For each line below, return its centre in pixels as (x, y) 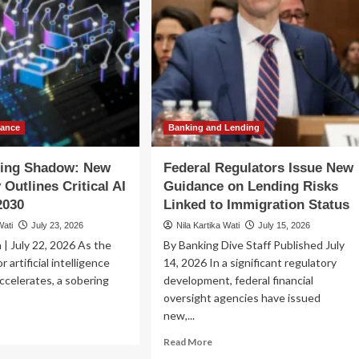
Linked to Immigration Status (256, 205)
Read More (188, 342)
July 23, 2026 (58, 226)
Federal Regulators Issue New (258, 168)
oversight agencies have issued (242, 298)
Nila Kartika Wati (208, 226)
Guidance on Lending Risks (250, 187)
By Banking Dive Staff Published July (254, 245)
